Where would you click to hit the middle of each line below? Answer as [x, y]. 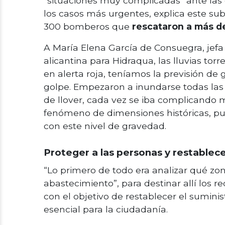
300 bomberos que [88, 26]
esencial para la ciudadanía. [106, 209]
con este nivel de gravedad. [105, 126]
